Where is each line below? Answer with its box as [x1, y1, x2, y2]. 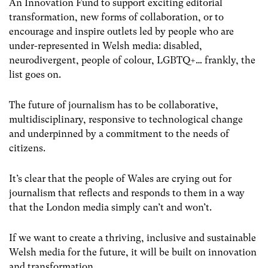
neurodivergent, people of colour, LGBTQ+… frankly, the [9, 54, 255, 66]
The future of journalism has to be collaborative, [9, 99, 218, 111]
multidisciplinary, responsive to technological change [9, 113, 243, 125]
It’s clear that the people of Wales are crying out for [9, 172, 232, 184]
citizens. [9, 142, 45, 154]
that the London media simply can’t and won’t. [9, 201, 212, 213]
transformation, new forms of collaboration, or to [9, 11, 224, 23]
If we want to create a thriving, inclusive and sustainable [9, 232, 256, 244]
